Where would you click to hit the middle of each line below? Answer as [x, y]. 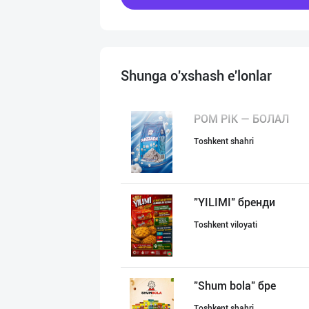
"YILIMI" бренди [235, 202]
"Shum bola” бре [235, 286]
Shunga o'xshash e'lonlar [196, 76]
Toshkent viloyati [226, 225]
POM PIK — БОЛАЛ [241, 119]
